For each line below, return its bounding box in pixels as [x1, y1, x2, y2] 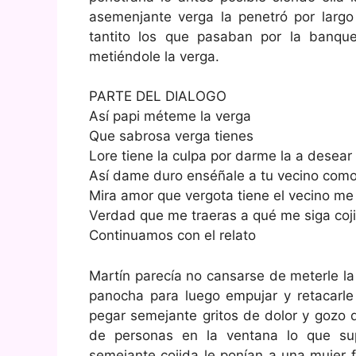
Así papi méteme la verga [89, 108, 251, 124]
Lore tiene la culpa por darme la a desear [89, 148, 352, 164]
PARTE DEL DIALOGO [89, 88, 226, 104]
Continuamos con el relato [89, 227, 256, 243]
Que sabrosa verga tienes [89, 128, 253, 144]
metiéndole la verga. [89, 48, 219, 64]
